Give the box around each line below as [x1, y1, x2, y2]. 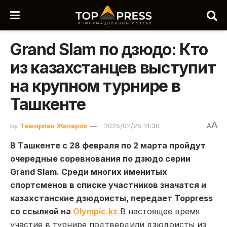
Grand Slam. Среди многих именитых [10, 166, 167, 177]
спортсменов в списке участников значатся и [10, 179, 206, 190]
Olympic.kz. [73, 206, 120, 216]
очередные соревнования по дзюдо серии [10, 153, 191, 164]
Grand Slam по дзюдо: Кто [10, 40, 208, 59]
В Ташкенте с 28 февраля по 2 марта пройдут [10, 140, 206, 150]
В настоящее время [120, 206, 200, 216]
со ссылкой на [10, 206, 73, 216]
